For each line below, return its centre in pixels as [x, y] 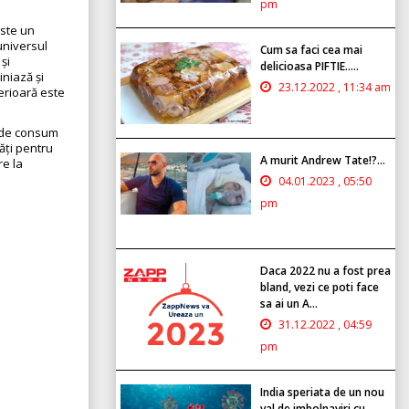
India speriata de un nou [322, 392]
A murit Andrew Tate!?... [323, 160]
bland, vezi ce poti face [320, 287]
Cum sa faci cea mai [311, 49]
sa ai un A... [289, 303]
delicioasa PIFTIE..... [309, 66]
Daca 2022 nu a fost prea [325, 270]
